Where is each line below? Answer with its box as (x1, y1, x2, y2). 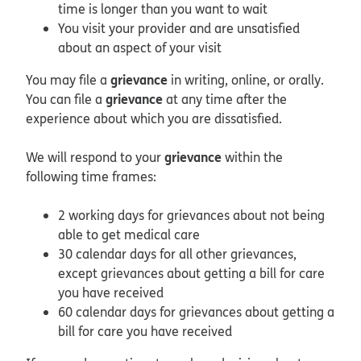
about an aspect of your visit (58, 38, 222, 56)
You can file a (26, 89, 106, 108)
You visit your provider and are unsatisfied (58, 19, 300, 37)
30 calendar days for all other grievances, (58, 244, 297, 263)
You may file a (26, 70, 110, 89)
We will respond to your (26, 147, 164, 166)
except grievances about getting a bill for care (58, 263, 325, 282)
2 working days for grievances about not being (58, 205, 325, 224)
